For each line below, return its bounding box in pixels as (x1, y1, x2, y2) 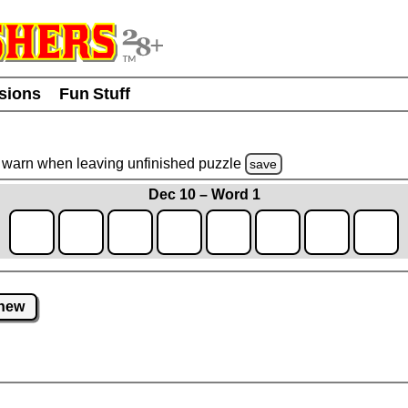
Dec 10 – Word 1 (148, 187, 260, 203)
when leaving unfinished (33, 155, 199, 171)
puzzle (198, 155, 245, 171)
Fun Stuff (59, 85, 130, 103)
